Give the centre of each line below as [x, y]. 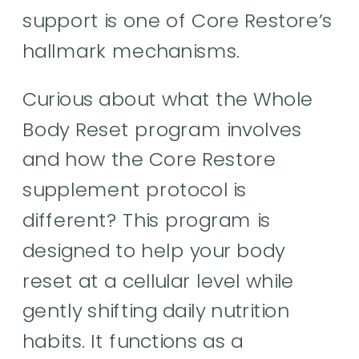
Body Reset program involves [162, 129]
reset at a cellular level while [158, 280]
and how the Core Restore [149, 159]
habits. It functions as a [133, 341]
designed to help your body [154, 250]
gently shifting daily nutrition [156, 311]
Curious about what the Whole [168, 99]
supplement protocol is [135, 190]
